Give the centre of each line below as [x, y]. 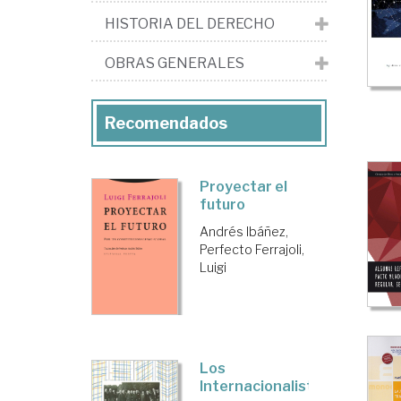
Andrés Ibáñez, [244, 231]
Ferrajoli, [280, 249]
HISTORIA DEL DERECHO [190, 24]
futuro [223, 205]
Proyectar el [244, 187]
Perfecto [226, 249]
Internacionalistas [265, 386]
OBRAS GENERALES [175, 63]
